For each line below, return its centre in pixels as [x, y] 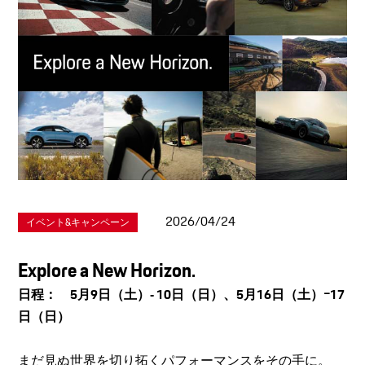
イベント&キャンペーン [78, 222]
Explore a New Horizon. [107, 270]
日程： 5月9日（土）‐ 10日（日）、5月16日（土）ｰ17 [182, 295]
